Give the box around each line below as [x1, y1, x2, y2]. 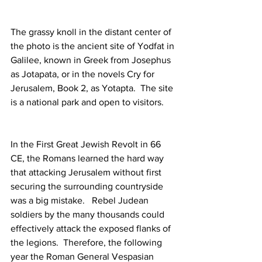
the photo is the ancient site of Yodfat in [11, 40, 177, 51]
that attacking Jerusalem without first [11, 167, 164, 177]
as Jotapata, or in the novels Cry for [11, 68, 157, 79]
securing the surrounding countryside [11, 181, 166, 191]
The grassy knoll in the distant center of [11, 26, 174, 37]
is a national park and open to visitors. [11, 96, 164, 107]
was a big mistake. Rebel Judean [11, 195, 151, 205]
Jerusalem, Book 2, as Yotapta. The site [11, 82, 175, 93]
